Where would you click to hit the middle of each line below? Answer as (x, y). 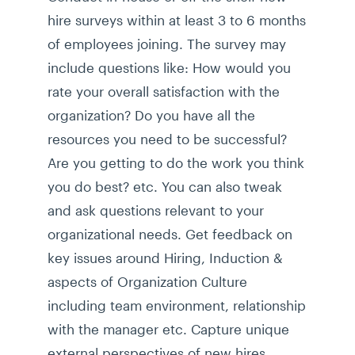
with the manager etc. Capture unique (168, 329)
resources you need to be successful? (167, 139)
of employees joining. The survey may (167, 44)
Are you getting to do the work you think (176, 163)
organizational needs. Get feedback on (170, 234)
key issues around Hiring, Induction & (165, 258)
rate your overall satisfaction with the (164, 92)
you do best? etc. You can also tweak (165, 187)
